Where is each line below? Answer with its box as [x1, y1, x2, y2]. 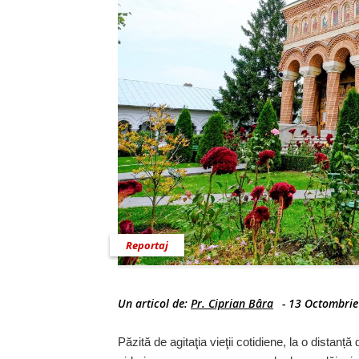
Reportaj [126, 238, 168, 253]
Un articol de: [118, 296, 191, 312]
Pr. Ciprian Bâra [191, 296, 273, 312]
